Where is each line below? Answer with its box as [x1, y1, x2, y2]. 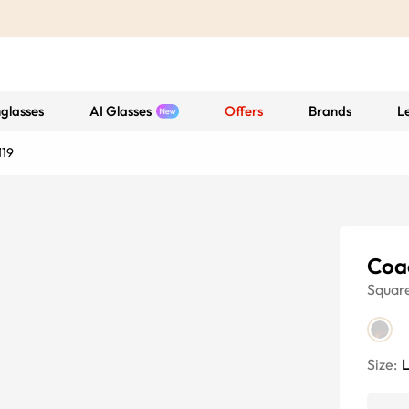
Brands [309, 102, 352, 120]
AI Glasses [89, 102, 152, 120]
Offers [225, 102, 264, 120]
